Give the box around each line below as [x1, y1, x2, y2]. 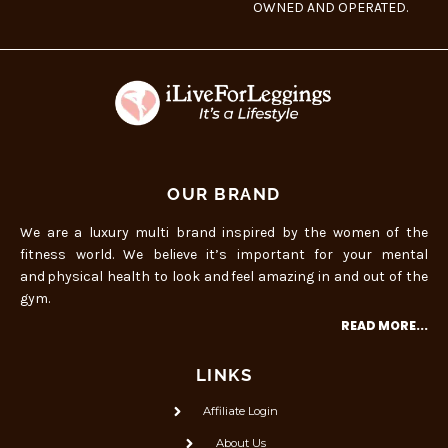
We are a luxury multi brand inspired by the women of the [20, 223, 428, 241]
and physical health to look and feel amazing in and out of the [20, 267, 428, 285]
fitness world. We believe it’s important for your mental [20, 245, 428, 263]
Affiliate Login [203, 403, 279, 418]
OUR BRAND [167, 183, 281, 204]
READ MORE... [341, 316, 428, 334]
